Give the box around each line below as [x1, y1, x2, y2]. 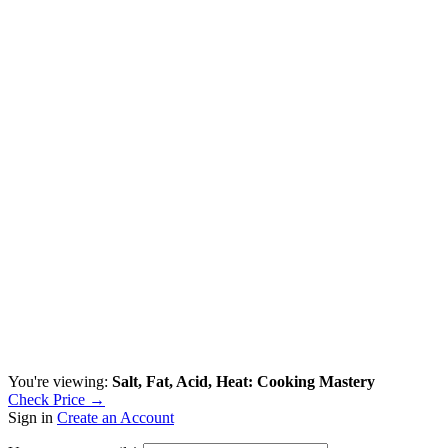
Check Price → [8, 390, 105, 408]
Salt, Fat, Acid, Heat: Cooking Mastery [112, 372, 375, 390]
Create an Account [57, 408, 174, 426]
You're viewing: [8, 372, 112, 390]
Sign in [8, 408, 53, 426]
